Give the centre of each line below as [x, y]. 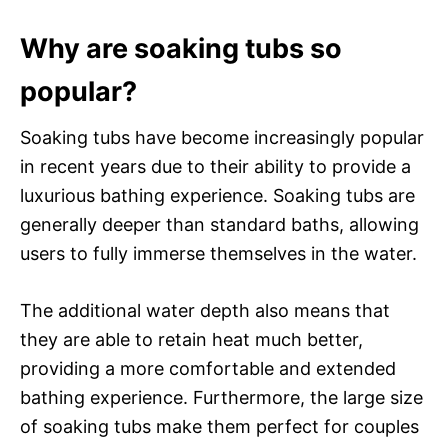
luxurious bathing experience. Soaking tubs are [217, 195]
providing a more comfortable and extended [208, 368]
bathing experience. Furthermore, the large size [221, 397]
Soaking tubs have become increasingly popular [222, 137]
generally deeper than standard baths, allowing [219, 224]
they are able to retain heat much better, [191, 339]
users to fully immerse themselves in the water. [218, 253]
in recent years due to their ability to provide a [215, 166]
